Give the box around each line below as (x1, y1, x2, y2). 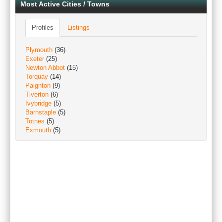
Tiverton (25, 91, 49, 98)
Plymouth (25, 46, 53, 54)
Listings (67, 24, 90, 31)
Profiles (32, 24, 54, 31)
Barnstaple (25, 109, 56, 116)
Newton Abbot (25, 64, 65, 71)
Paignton (25, 82, 51, 89)
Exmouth (25, 126, 51, 134)
